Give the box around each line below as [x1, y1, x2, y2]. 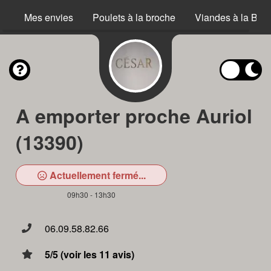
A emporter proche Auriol [16, 102, 252, 129]
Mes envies [24, 10, 73, 24]
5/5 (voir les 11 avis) [45, 247, 134, 261]
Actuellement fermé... [47, 168, 146, 182]
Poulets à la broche [93, 10, 175, 24]
